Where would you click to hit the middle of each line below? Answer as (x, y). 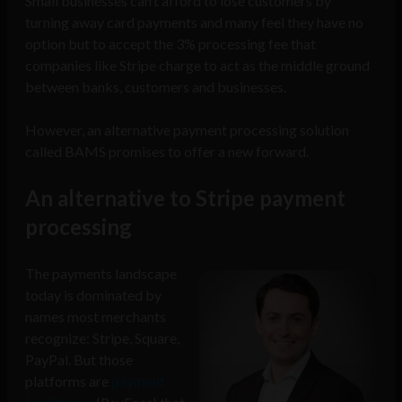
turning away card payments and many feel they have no (194, 22)
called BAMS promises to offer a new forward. (167, 152)
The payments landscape (101, 274)
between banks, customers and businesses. (156, 87)
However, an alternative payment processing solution (187, 130)
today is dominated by (93, 295)
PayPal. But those (79, 360)
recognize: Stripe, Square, (102, 338)
